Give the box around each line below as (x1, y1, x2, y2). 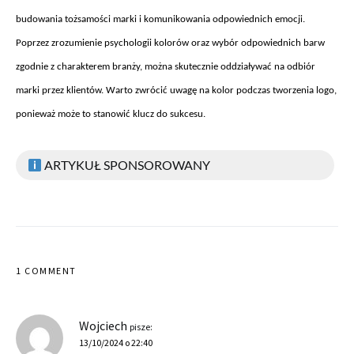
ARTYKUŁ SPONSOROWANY (42, 156, 211, 172)
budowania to (16, 13, 73, 24)
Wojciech (79, 317, 127, 333)
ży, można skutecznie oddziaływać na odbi (132, 61, 306, 72)
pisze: (130, 320, 153, 333)
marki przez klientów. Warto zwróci (16, 85, 163, 96)
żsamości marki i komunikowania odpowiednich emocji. (73, 13, 305, 24)
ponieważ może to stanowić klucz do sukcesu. (16, 108, 205, 119)
